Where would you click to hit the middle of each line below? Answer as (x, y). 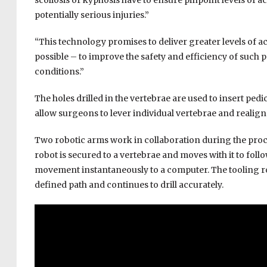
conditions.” (59, 72)
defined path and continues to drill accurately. (129, 185)
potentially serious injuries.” (91, 15)
